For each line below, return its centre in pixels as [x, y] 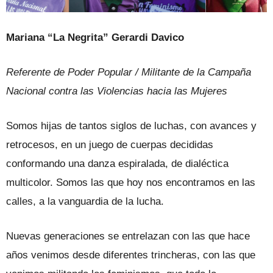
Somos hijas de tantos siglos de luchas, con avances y [131, 126]
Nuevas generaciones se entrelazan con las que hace [128, 236]
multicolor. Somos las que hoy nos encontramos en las [131, 183]
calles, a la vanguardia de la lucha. [85, 202]
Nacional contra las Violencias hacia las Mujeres [117, 91]
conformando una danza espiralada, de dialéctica [117, 164]
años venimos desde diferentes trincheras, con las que [131, 255]
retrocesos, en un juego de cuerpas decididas [110, 145]
